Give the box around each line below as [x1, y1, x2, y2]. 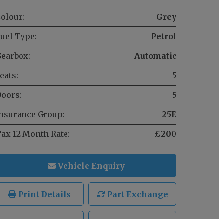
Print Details [16, 189, 71, 199]
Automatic [134, 51, 176, 61]
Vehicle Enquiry [55, 161, 125, 171]
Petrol [151, 31, 176, 42]
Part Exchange [105, 189, 168, 199]
